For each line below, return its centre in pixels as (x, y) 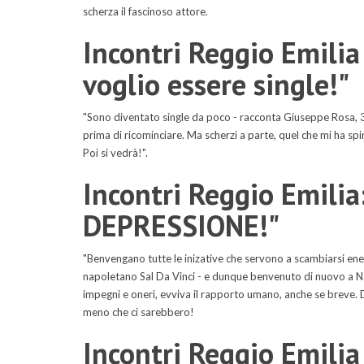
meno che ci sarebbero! (139, 312)
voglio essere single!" (216, 84)
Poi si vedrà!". (115, 153)
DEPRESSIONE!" (181, 225)
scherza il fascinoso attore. (145, 11)
